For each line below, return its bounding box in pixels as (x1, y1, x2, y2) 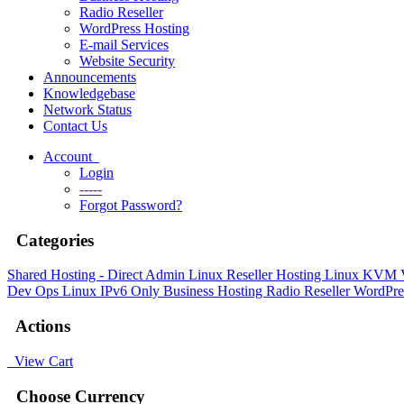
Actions (7, 317, 70, 336)
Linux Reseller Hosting (188, 267, 325, 283)
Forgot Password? (79, 197, 182, 213)
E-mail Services (79, 37, 169, 52)
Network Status (43, 102, 132, 117)
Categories (7, 230, 94, 250)
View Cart (7, 353, 73, 369)
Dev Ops (7, 283, 62, 299)
